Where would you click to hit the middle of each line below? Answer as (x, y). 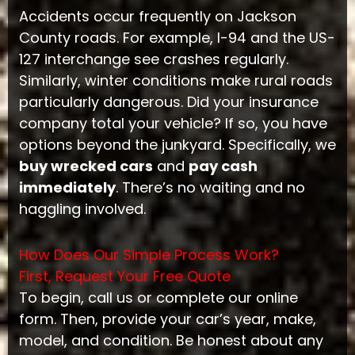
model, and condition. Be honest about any (171, 341)
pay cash (223, 166)
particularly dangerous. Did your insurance (168, 101)
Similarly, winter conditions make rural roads (176, 80)
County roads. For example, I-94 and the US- (177, 37)
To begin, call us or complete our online (158, 298)
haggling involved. (82, 208)
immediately (67, 187)
